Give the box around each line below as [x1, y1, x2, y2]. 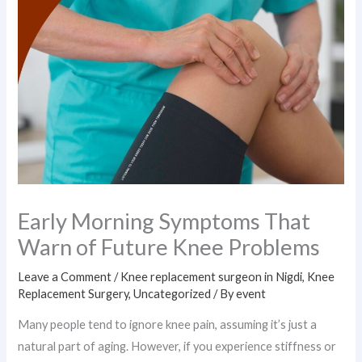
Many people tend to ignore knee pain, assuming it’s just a [18, 318, 318, 332]
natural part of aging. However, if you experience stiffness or [18, 339, 337, 354]
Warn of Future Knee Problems [18, 233, 321, 260]
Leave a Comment [18, 269, 112, 284]
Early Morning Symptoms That [18, 207, 311, 234]
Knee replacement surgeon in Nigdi [120, 269, 303, 284]
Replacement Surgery [18, 286, 129, 301]
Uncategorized [133, 286, 212, 301]
